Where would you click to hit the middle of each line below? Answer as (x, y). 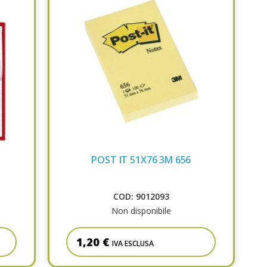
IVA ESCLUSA (133, 244)
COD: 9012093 (141, 197)
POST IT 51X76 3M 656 (141, 160)
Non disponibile (141, 211)
